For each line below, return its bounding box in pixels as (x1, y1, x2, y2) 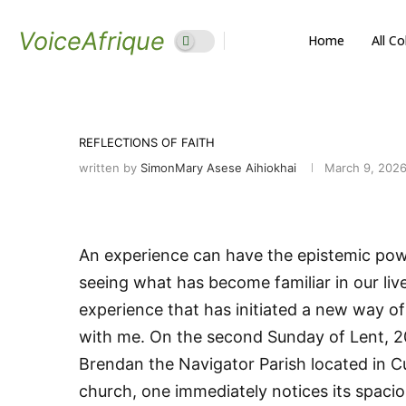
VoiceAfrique (18, 25, 165, 56)
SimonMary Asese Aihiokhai (140, 160, 296, 175)
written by (79, 160, 140, 175)
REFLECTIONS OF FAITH (79, 135, 215, 150)
